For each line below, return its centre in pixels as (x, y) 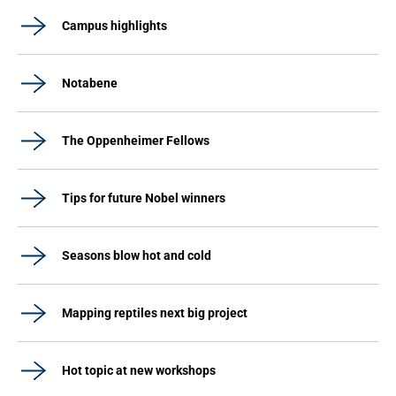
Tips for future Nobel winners (144, 198)
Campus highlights (114, 26)
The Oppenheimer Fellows (136, 141)
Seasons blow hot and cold (137, 255)
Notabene (90, 83)
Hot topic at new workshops (139, 370)
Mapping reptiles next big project (155, 313)
